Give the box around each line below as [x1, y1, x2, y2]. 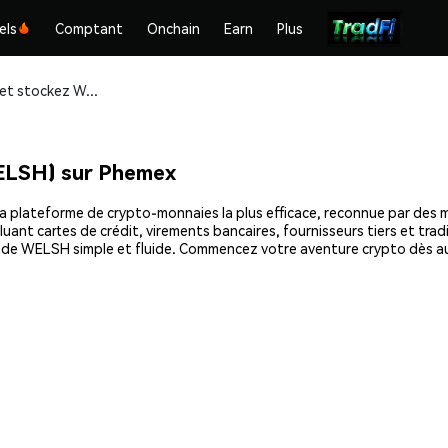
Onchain [147, 19, 201, 37]
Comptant [55, 19, 124, 37]
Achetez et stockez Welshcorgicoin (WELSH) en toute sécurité [86, 81, 98, 99]
